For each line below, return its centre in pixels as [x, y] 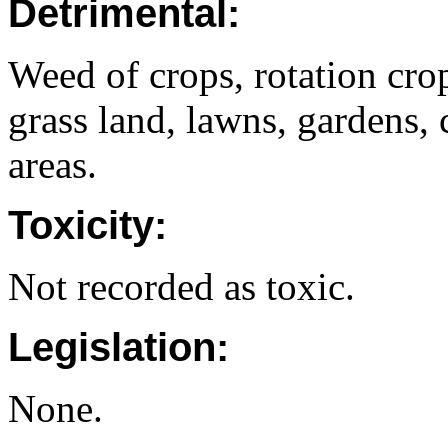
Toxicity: [87, 225]
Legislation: [118, 347]
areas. [52, 164]
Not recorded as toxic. [181, 286]
